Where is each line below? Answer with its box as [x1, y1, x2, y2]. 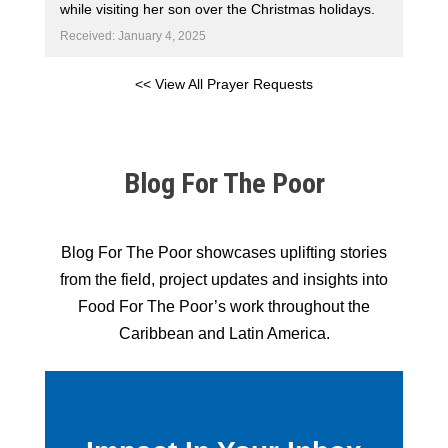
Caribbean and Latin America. [118, 325, 330, 342]
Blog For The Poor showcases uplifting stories [61, 244, 387, 261]
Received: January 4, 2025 [60, 29, 206, 43]
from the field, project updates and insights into [60, 271, 388, 288]
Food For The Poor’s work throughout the [78, 298, 370, 315]
